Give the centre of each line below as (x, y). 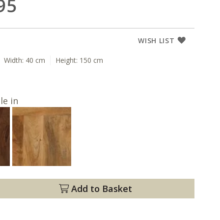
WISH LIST (156, 41)
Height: (68, 60)
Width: (15, 60)
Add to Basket (100, 189)
